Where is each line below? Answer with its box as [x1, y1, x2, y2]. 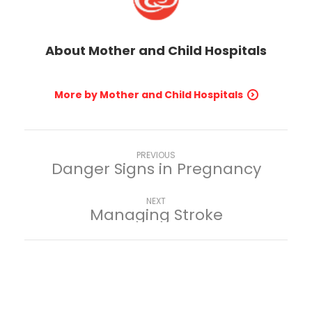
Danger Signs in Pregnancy [51, 157, 261, 180]
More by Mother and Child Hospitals [54, 87, 243, 102]
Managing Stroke [89, 203, 223, 226]
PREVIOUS [136, 148, 175, 161]
